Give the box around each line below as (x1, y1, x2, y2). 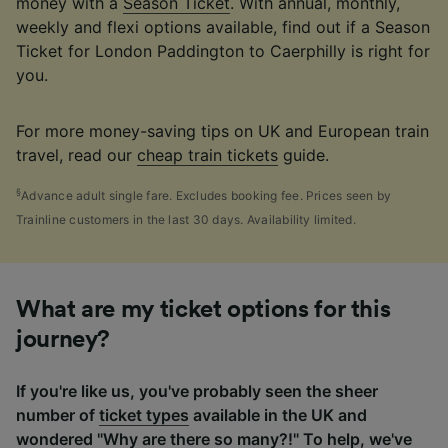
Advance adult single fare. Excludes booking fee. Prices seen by (21, 187, 392, 203)
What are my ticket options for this (16, 297, 391, 322)
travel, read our (16, 144, 137, 165)
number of (16, 404, 99, 425)
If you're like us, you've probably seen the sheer (16, 380, 378, 401)
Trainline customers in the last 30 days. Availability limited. (16, 211, 356, 227)
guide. (278, 144, 329, 165)
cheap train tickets (137, 144, 278, 165)
